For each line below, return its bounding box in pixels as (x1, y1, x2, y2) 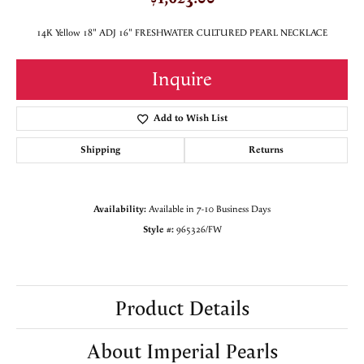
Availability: (93, 203, 146, 216)
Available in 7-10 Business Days (149, 203, 271, 216)
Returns (249, 144, 284, 157)
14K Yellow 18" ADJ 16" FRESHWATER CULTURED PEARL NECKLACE (37, 27, 327, 40)
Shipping (80, 144, 120, 157)
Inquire (152, 67, 212, 93)
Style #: (142, 223, 174, 236)
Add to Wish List (153, 112, 227, 125)
